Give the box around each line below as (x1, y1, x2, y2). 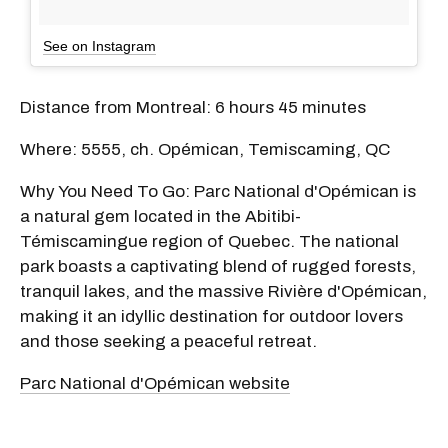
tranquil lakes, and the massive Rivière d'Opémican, (20, 281, 427, 301)
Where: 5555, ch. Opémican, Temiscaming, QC (20, 139, 390, 159)
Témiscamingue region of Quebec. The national (20, 231, 399, 251)
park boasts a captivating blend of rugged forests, (20, 256, 416, 276)
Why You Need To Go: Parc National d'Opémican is (20, 181, 416, 201)
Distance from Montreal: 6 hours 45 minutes (20, 97, 366, 117)
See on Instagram (43, 37, 156, 54)
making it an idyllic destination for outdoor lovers (20, 306, 403, 326)
